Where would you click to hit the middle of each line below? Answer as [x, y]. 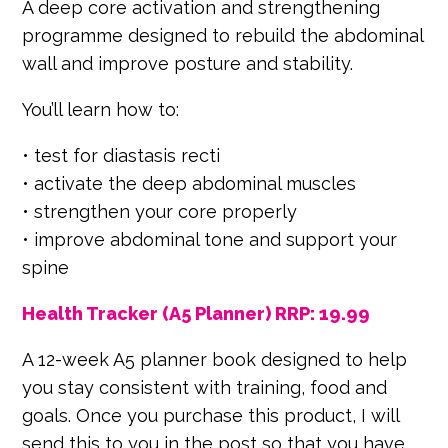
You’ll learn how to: [101, 109]
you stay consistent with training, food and [205, 387]
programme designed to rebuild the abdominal [223, 35]
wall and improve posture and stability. [188, 63]
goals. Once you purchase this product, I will [211, 415]
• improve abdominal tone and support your [210, 239]
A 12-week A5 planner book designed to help [215, 359]
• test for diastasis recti [121, 155]
